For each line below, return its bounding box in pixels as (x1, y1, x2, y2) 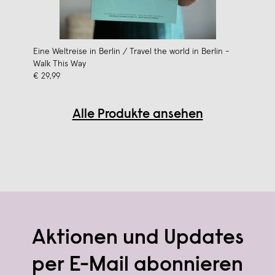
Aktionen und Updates (31, 228, 244, 249)
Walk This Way (33, 59, 86, 68)
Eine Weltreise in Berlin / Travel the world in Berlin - (33, 47, 230, 56)
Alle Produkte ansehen (72, 108, 203, 122)
